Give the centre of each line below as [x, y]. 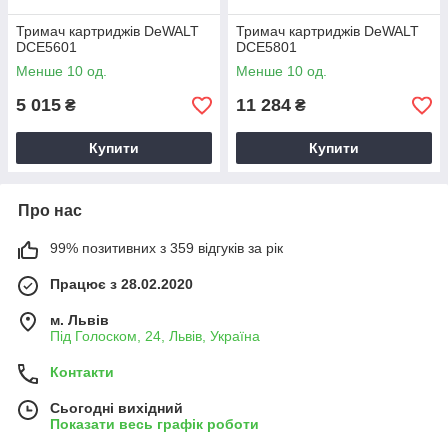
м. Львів [79, 320]
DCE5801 [266, 47]
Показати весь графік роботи [154, 424]
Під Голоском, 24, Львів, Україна [155, 336]
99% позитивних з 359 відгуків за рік [166, 248]
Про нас [50, 210]
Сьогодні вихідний [116, 408]
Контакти [82, 372]
